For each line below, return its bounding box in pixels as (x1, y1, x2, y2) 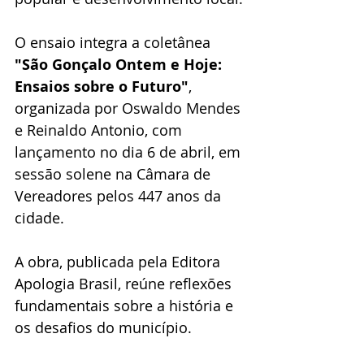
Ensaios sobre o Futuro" (15, 76, 188, 97)
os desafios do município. (15, 318, 192, 338)
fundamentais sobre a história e (15, 296, 237, 316)
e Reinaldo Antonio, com (15, 120, 186, 141)
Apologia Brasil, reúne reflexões (15, 274, 236, 294)
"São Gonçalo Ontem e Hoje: (15, 54, 226, 76)
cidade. (15, 208, 68, 228)
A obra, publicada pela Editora (15, 252, 224, 272)
